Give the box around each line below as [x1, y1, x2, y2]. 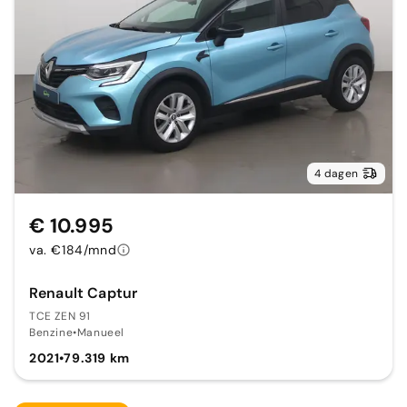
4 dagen [314, 166, 358, 182]
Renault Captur [29, 283, 138, 303]
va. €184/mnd [29, 242, 117, 259]
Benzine [29, 325, 74, 341]
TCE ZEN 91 [29, 309, 91, 324]
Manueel [76, 325, 125, 341]
